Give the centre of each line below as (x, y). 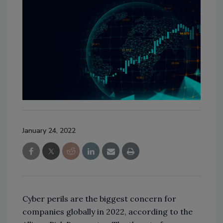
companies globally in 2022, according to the (108, 211)
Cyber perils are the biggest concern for (99, 198)
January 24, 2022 (49, 130)
